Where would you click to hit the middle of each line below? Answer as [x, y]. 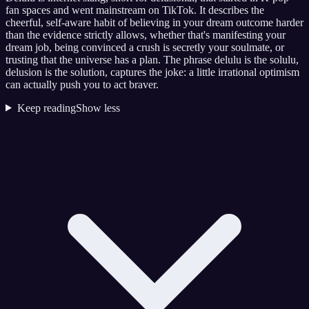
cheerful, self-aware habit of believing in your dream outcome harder [154, 22]
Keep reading [46, 108]
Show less [98, 108]
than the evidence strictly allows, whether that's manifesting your [146, 34]
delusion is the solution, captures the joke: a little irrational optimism [152, 72]
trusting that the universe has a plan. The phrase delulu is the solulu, [152, 59]
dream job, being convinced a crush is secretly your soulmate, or [145, 47]
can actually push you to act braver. [82, 84]
